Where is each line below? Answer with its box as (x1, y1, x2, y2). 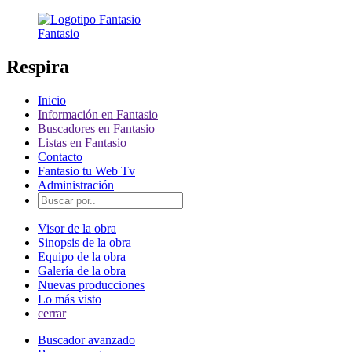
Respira (6, 56, 69, 77)
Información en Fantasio (38, 107, 158, 121)
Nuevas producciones (38, 277, 145, 291)
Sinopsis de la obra (38, 235, 131, 249)
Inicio (38, 93, 66, 107)
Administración (38, 178, 114, 192)
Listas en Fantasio (38, 135, 126, 149)
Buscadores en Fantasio (38, 121, 155, 135)
